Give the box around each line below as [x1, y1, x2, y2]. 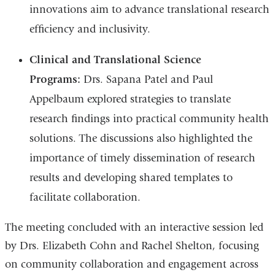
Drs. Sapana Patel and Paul [83, 73, 213, 87]
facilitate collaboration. [29, 191, 144, 204]
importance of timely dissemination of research [29, 152, 255, 165]
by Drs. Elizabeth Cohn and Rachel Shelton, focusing [4, 239, 259, 253]
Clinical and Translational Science [29, 53, 201, 67]
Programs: [29, 73, 83, 87]
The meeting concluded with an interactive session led [4, 221, 263, 234]
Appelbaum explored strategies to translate [29, 93, 231, 106]
